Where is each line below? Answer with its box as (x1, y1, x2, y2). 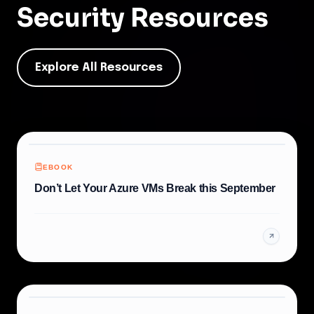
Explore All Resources (35, 61, 163, 74)
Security (17, 1, 125, 34)
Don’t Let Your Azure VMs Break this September (34, 182, 275, 194)
